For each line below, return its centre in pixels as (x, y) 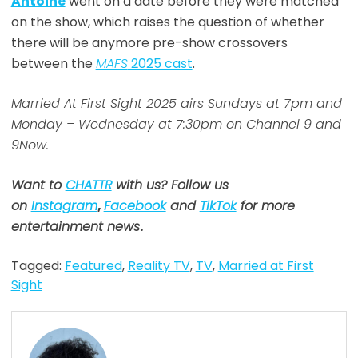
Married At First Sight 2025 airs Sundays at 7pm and (176, 103)
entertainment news (75, 226)
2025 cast (160, 63)
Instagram (64, 205)
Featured (93, 265)
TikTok (218, 205)
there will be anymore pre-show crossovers (149, 42)
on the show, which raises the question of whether (167, 22)
